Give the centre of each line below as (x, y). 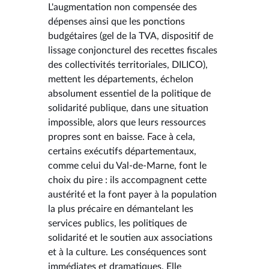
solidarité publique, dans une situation (128, 108)
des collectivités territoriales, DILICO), (128, 65)
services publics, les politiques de (117, 223)
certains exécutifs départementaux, (122, 151)
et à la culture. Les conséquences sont (127, 252)
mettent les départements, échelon (121, 79)
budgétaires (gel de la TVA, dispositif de (131, 36)
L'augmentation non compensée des (122, 7)
